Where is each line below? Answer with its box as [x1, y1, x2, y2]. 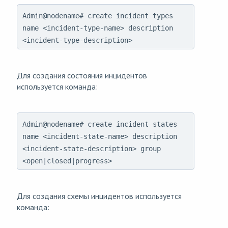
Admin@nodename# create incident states [22, 120, 177, 129]
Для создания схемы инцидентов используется [17, 191, 182, 202]
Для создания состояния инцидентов [17, 70, 147, 81]
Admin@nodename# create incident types [22, 12, 173, 20]
